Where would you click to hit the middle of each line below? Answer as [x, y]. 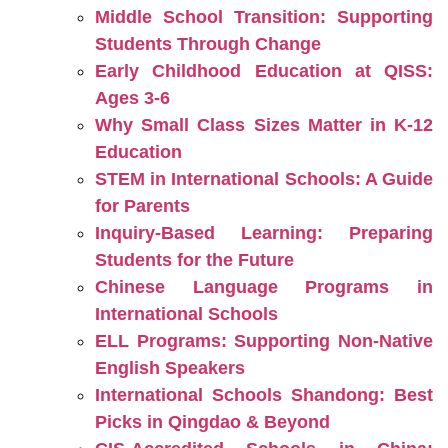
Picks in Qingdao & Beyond [212, 422]
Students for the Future [194, 260]
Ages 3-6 [132, 98]
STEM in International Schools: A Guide [264, 179]
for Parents [142, 206]
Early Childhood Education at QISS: [264, 71]
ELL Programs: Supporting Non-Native [264, 341]
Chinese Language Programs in [264, 287]
